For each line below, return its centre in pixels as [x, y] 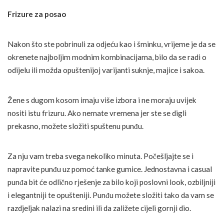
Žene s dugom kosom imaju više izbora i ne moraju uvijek [102, 100]
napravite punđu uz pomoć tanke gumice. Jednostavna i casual [110, 169]
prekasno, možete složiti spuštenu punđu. [75, 126]
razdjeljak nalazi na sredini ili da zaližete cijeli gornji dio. [99, 208]
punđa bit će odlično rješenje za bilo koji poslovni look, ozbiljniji [111, 182]
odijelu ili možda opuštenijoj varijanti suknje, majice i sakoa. [106, 70]
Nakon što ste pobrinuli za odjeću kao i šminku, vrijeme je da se [111, 44]
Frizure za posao [37, 14]
